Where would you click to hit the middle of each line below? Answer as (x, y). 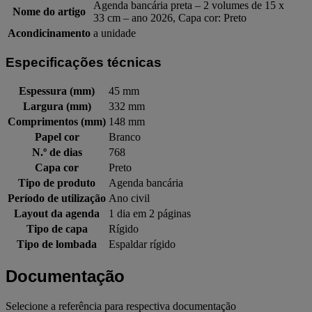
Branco (125, 137)
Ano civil (129, 198)
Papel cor (57, 137)
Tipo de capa (57, 229)
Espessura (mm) (57, 91)
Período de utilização (57, 198)
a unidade (115, 33)
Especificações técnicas (84, 62)
